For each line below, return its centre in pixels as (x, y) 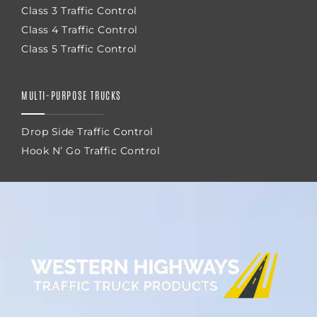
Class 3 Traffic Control (79, 11)
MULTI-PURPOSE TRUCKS (71, 95)
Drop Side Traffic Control (87, 132)
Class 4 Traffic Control (80, 30)
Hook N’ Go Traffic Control (91, 151)
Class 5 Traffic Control (79, 49)
